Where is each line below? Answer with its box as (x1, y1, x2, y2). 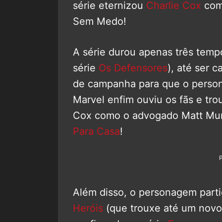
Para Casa (73, 125, 120, 137)
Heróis (73, 202, 103, 214)
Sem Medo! (73, 15, 126, 27)
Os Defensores (99, 61, 167, 74)
